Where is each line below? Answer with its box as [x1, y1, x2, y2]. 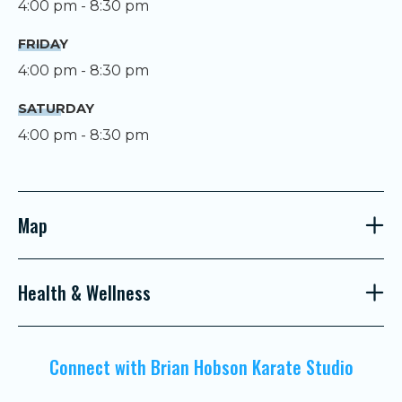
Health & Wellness [18, 278, 151, 306]
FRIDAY [18, 35, 68, 52]
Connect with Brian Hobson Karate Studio [48, 353, 354, 380]
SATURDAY [18, 100, 94, 117]
